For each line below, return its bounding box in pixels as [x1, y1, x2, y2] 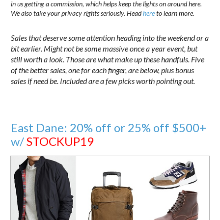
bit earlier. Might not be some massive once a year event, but [11, 43, 198, 53]
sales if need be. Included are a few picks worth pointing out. [11, 76, 197, 85]
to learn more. [155, 8, 195, 17]
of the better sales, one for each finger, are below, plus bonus [11, 65, 194, 75]
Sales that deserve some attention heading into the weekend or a [11, 32, 209, 42]
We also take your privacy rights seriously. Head [11, 8, 143, 17]
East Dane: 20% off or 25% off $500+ [11, 120, 207, 135]
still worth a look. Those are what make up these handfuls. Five [11, 54, 205, 64]
